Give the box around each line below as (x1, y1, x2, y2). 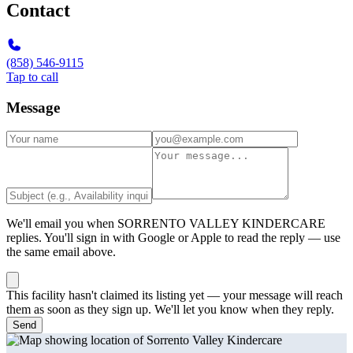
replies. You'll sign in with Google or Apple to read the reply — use (6, 231, 340, 245)
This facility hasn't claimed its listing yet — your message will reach (6, 288, 343, 303)
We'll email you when (6, 217, 117, 231)
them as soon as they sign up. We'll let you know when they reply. (6, 303, 334, 317)
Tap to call (6, 70, 58, 84)
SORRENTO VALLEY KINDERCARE (117, 217, 325, 231)
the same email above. (6, 245, 116, 259)
